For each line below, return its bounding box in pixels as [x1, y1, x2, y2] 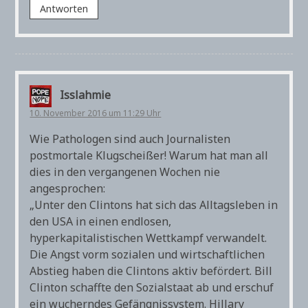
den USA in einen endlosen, [30, 213, 172, 229]
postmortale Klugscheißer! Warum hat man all [30, 147, 269, 163]
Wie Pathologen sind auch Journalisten [30, 131, 231, 146]
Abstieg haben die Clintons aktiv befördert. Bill [30, 263, 273, 278]
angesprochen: [30, 180, 106, 196]
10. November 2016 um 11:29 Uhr [30, 107, 162, 119]
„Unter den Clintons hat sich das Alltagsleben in [30, 197, 278, 212]
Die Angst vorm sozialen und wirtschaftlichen [30, 246, 265, 262]
